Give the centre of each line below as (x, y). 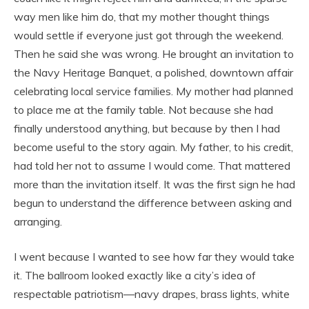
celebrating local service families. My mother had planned (153, 91)
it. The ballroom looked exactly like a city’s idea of (135, 275)
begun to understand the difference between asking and (153, 202)
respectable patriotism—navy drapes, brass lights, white (152, 293)
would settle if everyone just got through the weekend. (149, 35)
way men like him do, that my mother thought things (142, 16)
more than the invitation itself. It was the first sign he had (154, 184)
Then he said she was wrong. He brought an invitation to (154, 53)
